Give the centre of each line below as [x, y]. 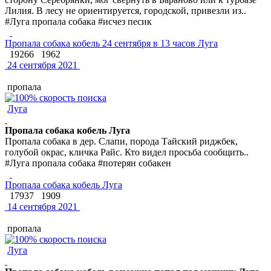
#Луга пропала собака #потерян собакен [88, 163]
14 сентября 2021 [41, 206]
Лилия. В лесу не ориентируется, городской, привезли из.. [126, 10]
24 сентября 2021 [41, 65]
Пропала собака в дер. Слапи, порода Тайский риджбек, [121, 141]
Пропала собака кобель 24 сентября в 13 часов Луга [111, 43]
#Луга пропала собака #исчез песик [78, 21]
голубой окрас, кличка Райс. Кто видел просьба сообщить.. [127, 152]
